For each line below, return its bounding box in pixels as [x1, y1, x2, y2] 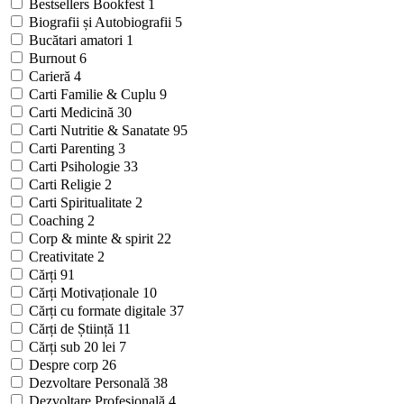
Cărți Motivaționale [29, 285, 142, 301]
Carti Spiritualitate [29, 195, 135, 211]
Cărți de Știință [29, 321, 117, 337]
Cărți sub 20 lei [29, 339, 119, 355]
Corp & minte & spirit [29, 231, 157, 247]
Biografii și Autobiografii [29, 14, 175, 31]
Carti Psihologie [29, 159, 124, 175]
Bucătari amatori [29, 32, 126, 49]
